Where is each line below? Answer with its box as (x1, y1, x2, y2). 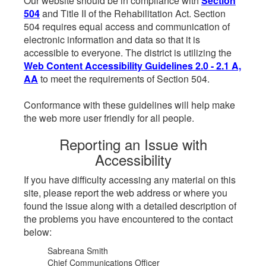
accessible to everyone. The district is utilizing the (24, 46, 232, 59)
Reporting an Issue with (59, 134, 207, 154)
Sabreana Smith (47, 245, 108, 256)
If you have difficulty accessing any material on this (24, 173, 236, 186)
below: (24, 225, 52, 239)
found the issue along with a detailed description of (24, 199, 236, 213)
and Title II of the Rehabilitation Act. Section (40, 7, 226, 20)
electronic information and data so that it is (24, 33, 200, 46)
